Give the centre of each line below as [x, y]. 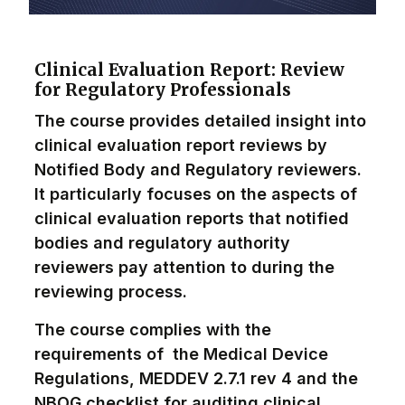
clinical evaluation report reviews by [181, 146]
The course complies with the [153, 330]
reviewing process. [111, 292]
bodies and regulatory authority [162, 243]
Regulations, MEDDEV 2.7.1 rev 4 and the [196, 379]
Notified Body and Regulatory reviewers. [198, 170]
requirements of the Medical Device [181, 354]
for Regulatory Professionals [163, 90]
